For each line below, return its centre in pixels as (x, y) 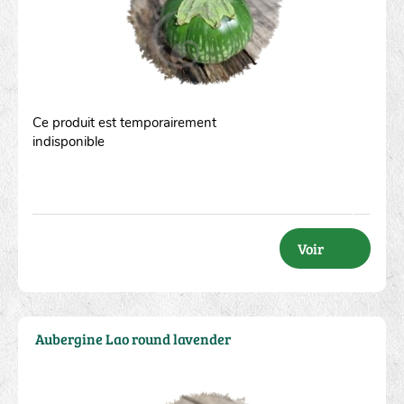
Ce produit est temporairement (124, 123)
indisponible (68, 142)
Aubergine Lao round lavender (133, 339)
